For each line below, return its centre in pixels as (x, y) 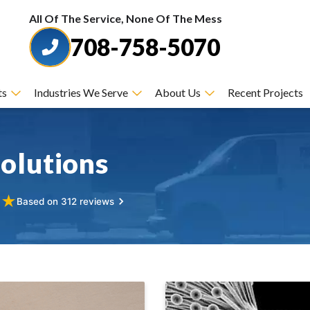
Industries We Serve (81, 92)
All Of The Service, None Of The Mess (125, 19)
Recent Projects (265, 92)
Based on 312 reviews (65, 201)
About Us (177, 92)
